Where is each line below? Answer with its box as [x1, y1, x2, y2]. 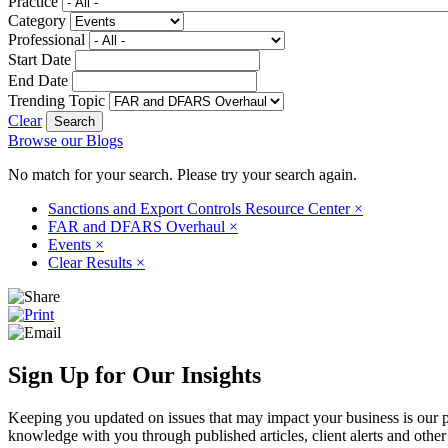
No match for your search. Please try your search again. [8, 165, 357, 183]
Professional [8, 30, 85, 48]
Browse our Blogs [8, 131, 123, 149]
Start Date [8, 50, 71, 68]
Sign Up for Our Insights [8, 361, 261, 388]
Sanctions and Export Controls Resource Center [48, 199, 354, 217]
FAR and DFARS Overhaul [48, 217, 229, 235]
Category [8, 11, 66, 29]
